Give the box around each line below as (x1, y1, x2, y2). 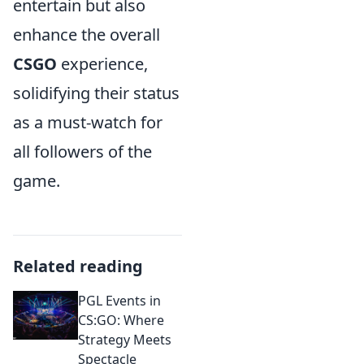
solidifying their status (13, 82, 180, 104)
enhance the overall (13, 24, 160, 45)
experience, (57, 53, 148, 75)
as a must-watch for (13, 111, 162, 133)
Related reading (13, 255, 143, 277)
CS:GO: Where (78, 311, 164, 329)
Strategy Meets (78, 331, 171, 349)
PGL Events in (78, 292, 161, 310)
